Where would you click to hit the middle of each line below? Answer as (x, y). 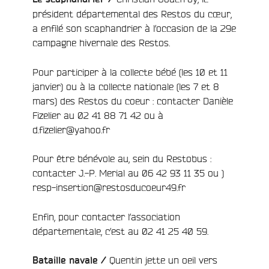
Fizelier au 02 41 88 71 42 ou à (98, 116)
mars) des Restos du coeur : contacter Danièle (133, 101)
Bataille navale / (69, 260)
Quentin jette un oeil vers (162, 260)
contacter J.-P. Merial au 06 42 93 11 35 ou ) (128, 173)
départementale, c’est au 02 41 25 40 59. (120, 231)
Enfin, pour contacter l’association (106, 216)
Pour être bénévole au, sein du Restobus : (122, 159)
